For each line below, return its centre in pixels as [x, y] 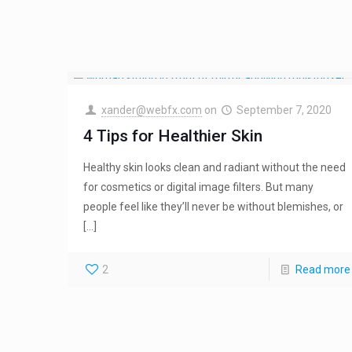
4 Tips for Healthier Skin [173, 136]
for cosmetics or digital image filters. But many [199, 187]
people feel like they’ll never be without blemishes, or [214, 207]
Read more [323, 270]
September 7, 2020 [284, 110]
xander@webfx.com [151, 110]
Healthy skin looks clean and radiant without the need [215, 168]
